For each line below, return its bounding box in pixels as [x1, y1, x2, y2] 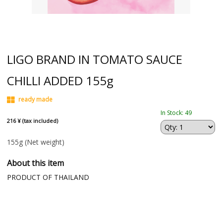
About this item [6, 158, 64, 168]
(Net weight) [24, 137, 64, 147]
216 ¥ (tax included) [6, 117, 58, 124]
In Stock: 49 [161, 109, 192, 117]
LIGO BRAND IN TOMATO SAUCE [6, 51, 182, 67]
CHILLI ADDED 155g [6, 72, 113, 89]
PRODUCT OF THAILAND [6, 172, 89, 182]
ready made [18, 95, 53, 104]
